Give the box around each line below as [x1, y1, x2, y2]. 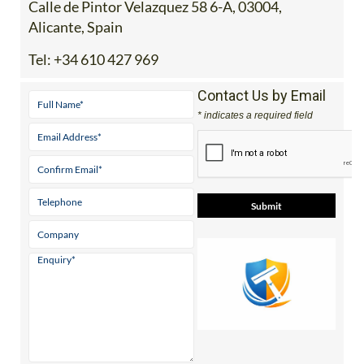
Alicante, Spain [28, 18, 123, 37]
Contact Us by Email [197, 87, 326, 105]
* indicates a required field [197, 110, 313, 122]
